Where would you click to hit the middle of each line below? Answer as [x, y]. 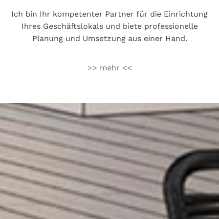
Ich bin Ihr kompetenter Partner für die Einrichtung [109, 14]
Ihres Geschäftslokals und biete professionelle [109, 26]
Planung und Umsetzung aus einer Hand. [109, 39]
